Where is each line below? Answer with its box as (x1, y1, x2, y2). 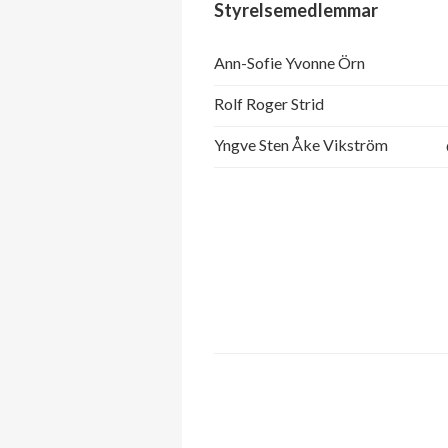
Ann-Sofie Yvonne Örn (214, 53, 365, 73)
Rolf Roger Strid (214, 94, 324, 114)
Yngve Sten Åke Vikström (214, 135, 388, 155)
